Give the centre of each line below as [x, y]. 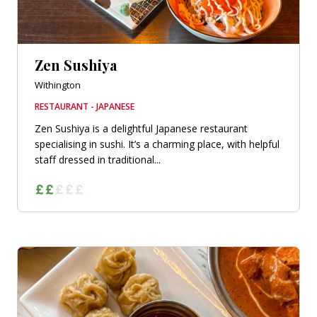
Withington [58, 85]
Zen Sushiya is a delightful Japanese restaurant [141, 128]
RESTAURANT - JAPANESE [85, 106]
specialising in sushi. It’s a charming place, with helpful [157, 144]
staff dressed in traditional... [98, 159]
